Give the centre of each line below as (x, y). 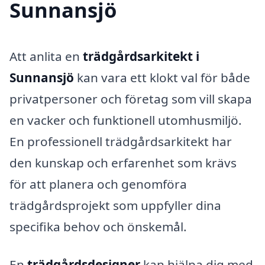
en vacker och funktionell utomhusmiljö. (126, 120)
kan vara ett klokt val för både (162, 78)
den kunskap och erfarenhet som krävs (123, 163)
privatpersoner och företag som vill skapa (131, 99)
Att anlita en (46, 56)
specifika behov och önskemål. (98, 227)
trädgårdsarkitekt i (141, 56)
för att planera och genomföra (98, 184)
